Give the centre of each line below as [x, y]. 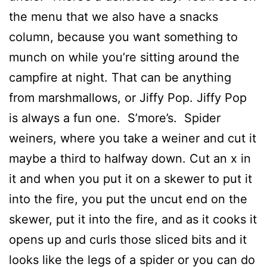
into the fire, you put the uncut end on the [128, 199]
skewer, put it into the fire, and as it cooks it [133, 219]
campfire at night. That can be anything [120, 77]
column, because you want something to [123, 37]
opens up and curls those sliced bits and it [128, 240]
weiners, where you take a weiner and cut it [133, 138]
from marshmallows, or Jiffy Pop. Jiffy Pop [128, 98]
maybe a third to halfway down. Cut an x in [130, 159]
